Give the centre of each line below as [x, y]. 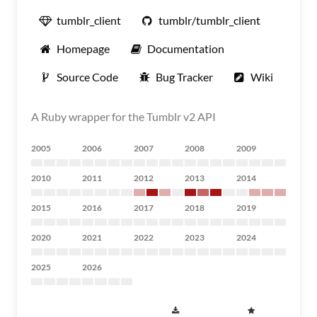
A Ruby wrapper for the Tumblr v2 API [123, 116]
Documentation [186, 48]
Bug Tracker [184, 77]
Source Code [87, 77]
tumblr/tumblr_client [209, 20]
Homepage [83, 48]
